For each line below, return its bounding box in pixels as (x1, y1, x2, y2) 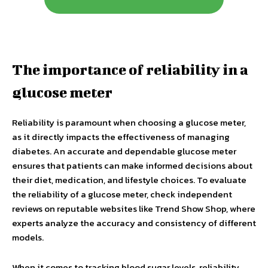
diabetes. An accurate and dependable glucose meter (12, 144, 236, 158)
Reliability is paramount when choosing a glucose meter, (12, 115, 246, 129)
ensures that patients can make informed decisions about (12, 159, 252, 172)
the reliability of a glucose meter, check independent (12, 187, 232, 201)
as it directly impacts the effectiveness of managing (12, 130, 230, 144)
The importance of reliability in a (12, 61, 248, 78)
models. (12, 230, 44, 244)
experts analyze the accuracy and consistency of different (12, 216, 256, 230)
